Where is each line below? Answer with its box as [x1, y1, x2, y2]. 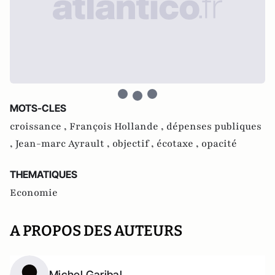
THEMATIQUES [10, 168, 77, 180]
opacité [201, 137, 237, 150]
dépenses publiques [166, 120, 261, 133]
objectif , [112, 137, 157, 150]
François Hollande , [69, 120, 166, 133]
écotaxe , [157, 137, 201, 150]
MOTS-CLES [10, 102, 66, 114]
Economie [10, 186, 58, 199]
